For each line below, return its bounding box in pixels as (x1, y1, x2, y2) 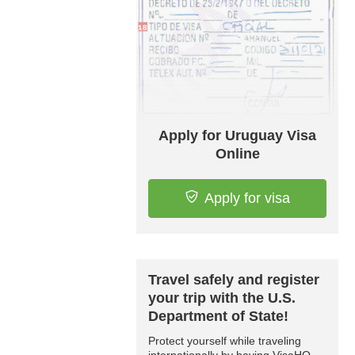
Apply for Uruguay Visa (158, 128, 316, 144)
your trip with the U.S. (148, 290, 296, 307)
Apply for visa (204, 190, 290, 207)
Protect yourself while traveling (148, 334, 301, 348)
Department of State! (148, 308, 288, 325)
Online (215, 146, 260, 162)
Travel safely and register (148, 272, 319, 288)
